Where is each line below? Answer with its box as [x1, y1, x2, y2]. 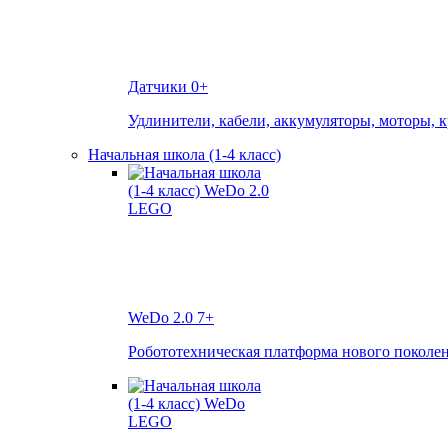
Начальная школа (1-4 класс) [88, 146, 281, 164]
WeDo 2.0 [128, 309, 197, 327]
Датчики [128, 78, 191, 96]
